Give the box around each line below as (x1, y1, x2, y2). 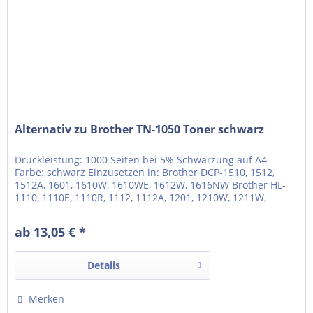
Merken (29, 292, 65, 306)
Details (87, 259, 120, 272)
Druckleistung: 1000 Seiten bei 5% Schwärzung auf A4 (15, 153, 268, 167)
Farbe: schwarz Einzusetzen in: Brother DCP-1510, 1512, (15, 166, 275, 180)
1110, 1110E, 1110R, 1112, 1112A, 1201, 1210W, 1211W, (15, 191, 267, 205)
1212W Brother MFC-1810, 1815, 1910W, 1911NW (15, 203, 242, 217)
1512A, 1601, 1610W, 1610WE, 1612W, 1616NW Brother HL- (15, 178, 286, 192)
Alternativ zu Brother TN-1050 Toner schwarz (15, 122, 265, 138)
